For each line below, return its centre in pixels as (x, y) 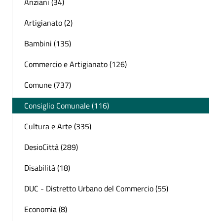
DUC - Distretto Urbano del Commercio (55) (96, 189)
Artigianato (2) (48, 23)
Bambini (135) (48, 44)
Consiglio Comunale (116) (67, 106)
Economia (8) (46, 209)
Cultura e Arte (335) (58, 127)
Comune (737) (48, 85)
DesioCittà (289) (51, 147)
